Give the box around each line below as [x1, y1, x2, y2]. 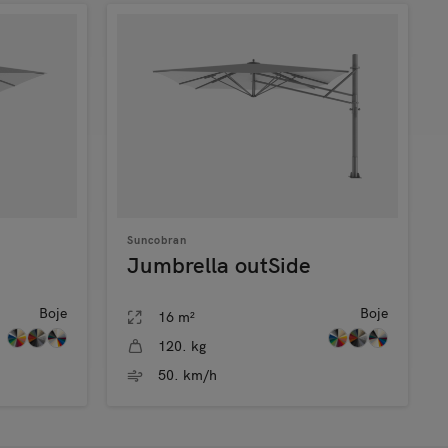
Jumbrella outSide [127, 251, 311, 280]
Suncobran [127, 233, 187, 248]
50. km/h [158, 366, 217, 385]
